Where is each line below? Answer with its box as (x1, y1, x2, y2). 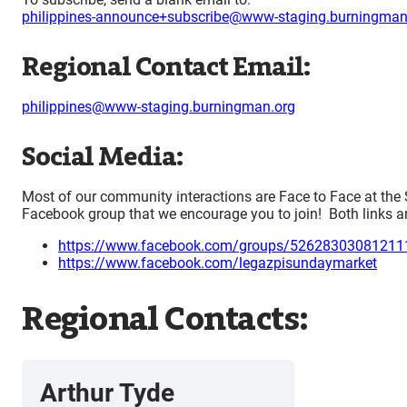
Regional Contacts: (22, 298, 308, 340)
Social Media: (22, 141, 183, 174)
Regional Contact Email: (22, 51, 311, 84)
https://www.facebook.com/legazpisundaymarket (58, 254, 377, 273)
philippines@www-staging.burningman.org (22, 98, 295, 116)
